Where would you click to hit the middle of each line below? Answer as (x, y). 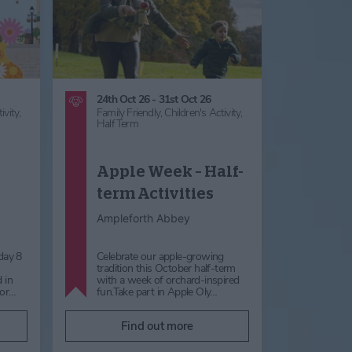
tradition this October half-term (166, 268)
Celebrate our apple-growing (160, 256)
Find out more (157, 326)
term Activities (155, 193)
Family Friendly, (131, 112)
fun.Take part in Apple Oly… (157, 291)
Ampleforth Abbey (143, 218)
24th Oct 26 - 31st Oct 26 (154, 99)
